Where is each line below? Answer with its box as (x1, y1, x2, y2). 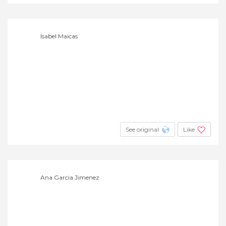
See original (126, 125, 159, 133)
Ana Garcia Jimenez (40, 173, 99, 181)
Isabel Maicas (40, 32, 78, 40)
